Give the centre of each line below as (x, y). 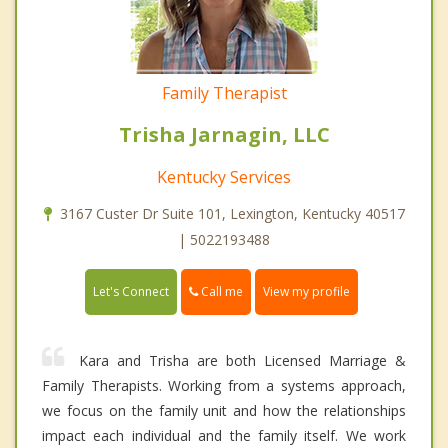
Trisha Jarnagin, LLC (224, 135)
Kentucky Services (224, 177)
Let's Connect (131, 292)
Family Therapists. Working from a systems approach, (224, 386)
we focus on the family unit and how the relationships (224, 411)
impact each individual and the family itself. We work (224, 436)
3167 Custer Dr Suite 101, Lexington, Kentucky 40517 (232, 214)
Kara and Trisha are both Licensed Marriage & (242, 361)
